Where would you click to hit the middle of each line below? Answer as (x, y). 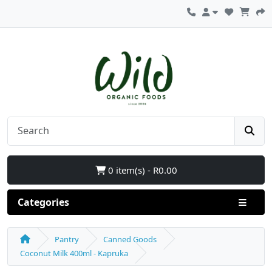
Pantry (67, 239)
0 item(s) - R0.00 (141, 170)
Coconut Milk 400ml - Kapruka (74, 253)
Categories (43, 202)
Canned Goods (130, 239)
